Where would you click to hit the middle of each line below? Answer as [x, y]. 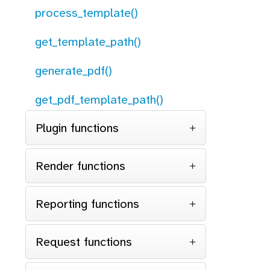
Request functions [84, 242]
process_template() [86, 13]
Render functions [80, 166]
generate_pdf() [74, 71]
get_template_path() [88, 42]
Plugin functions [77, 128]
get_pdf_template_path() [99, 99]
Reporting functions [87, 204]
